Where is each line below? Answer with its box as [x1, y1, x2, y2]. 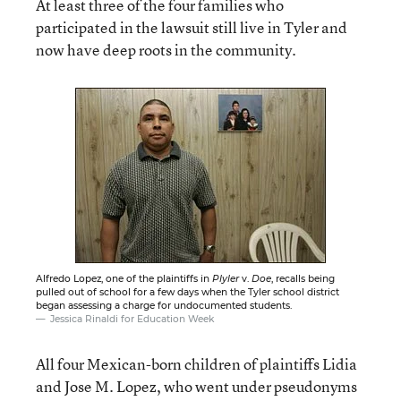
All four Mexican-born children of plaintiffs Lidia [36, 353, 357, 374]
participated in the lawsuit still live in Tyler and [36, 16, 347, 38]
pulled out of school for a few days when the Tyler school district [36, 286, 339, 298]
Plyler [212, 272, 239, 285]
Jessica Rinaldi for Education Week [50, 312, 214, 325]
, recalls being [271, 272, 335, 285]
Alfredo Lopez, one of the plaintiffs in [36, 272, 212, 285]
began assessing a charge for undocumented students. [36, 299, 292, 311]
